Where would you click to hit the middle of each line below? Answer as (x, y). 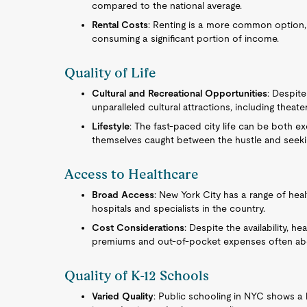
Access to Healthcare (132, 174)
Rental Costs (120, 25)
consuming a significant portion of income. (186, 38)
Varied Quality (123, 296)
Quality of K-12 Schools (137, 275)
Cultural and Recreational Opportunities (180, 93)
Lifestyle (111, 126)
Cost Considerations (138, 228)
